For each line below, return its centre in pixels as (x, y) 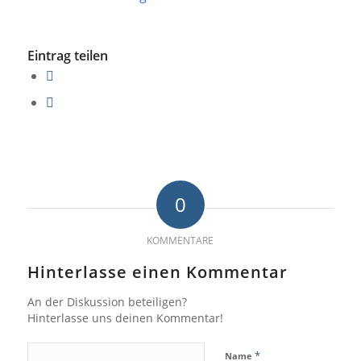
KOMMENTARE (180, 241)
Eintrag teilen (67, 56)
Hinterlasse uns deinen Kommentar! (125, 318)
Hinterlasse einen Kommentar (157, 272)
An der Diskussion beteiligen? (107, 302)
